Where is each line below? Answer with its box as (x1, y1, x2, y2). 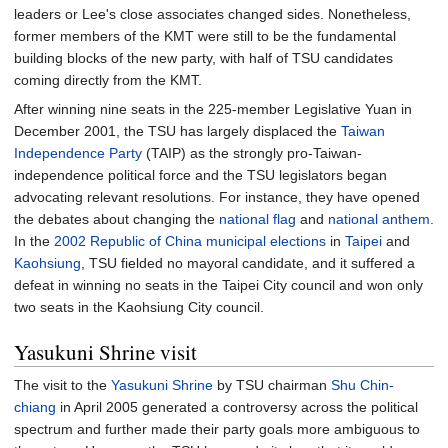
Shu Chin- (331, 377, 394, 393)
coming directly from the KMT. (14, 72, 202, 88)
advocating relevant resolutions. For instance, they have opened (14, 189, 420, 205)
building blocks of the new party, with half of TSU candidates (14, 50, 393, 66)
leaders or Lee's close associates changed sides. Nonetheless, (14, 6, 411, 22)
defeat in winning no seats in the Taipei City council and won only (14, 277, 423, 293)
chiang (14, 399, 56, 415)
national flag (219, 211, 296, 227)
